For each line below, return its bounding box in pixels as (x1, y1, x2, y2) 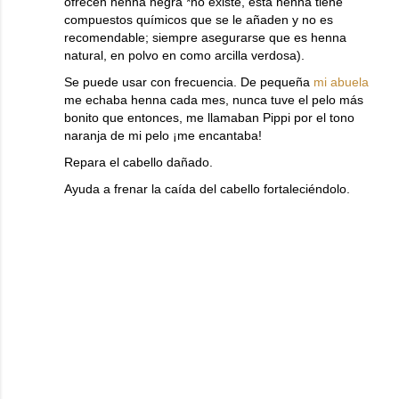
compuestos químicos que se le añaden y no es (64, 12, 333, 27)
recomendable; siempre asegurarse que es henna (64, 30, 346, 45)
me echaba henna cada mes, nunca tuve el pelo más (64, 93, 363, 107)
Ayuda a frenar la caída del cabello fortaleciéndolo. (64, 182, 350, 196)
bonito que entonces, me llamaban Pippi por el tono (64, 110, 354, 125)
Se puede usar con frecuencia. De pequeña (64, 75, 313, 89)
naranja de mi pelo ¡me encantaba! (64, 128, 262, 142)
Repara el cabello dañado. (64, 155, 213, 169)
